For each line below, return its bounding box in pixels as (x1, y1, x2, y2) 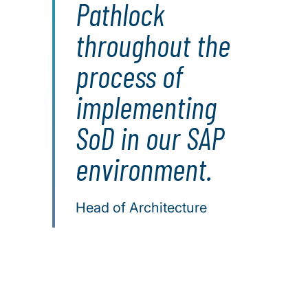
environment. (76, 150, 212, 188)
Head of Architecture (76, 199, 207, 217)
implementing (76, 88, 217, 126)
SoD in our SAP (76, 119, 224, 157)
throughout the (76, 26, 230, 64)
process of (76, 57, 183, 95)
